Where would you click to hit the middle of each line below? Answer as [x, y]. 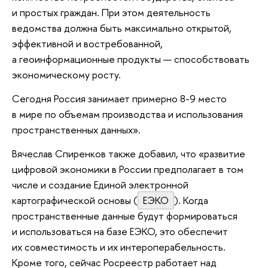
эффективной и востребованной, [87, 44]
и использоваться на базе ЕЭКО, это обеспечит [120, 231]
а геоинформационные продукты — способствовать [131, 59]
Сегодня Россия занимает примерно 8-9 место [119, 98]
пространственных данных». [76, 130]
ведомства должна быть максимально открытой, [122, 28]
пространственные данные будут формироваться [125, 215]
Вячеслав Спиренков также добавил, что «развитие [129, 153]
